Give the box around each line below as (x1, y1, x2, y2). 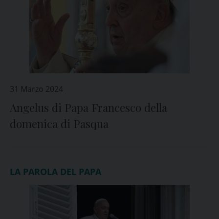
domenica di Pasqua (10, 116, 109, 131)
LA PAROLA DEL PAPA (10, 166, 101, 177)
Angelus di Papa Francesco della (10, 100, 167, 115)
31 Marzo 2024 (10, 84, 63, 94)
